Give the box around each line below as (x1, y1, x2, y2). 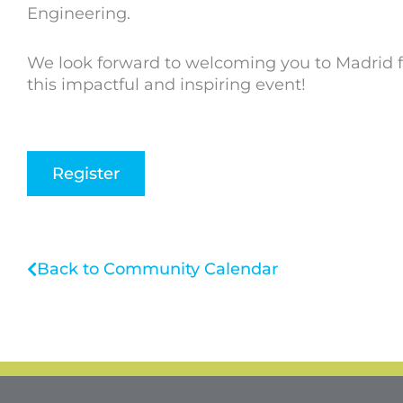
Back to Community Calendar (37, 258, 278, 279)
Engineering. (27, 3, 130, 23)
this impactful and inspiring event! (27, 75, 306, 95)
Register (52, 163, 120, 184)
